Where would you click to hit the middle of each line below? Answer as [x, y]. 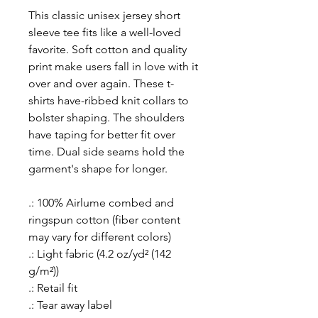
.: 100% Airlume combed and [101, 203]
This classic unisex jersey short [104, 15]
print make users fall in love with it [113, 66]
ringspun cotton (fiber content [104, 220]
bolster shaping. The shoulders [106, 117]
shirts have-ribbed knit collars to [109, 100]
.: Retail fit [53, 288]
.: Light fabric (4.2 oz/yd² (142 [100, 254]
